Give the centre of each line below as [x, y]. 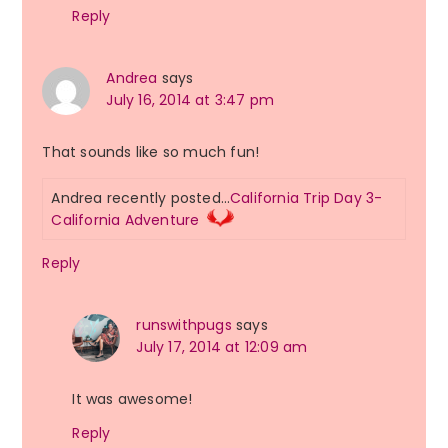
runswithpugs [184, 325]
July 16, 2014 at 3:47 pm [190, 100]
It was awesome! [132, 399]
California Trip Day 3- [306, 198]
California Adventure [125, 220]
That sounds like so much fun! [151, 152]
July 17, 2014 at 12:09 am [222, 347]
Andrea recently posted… [140, 198]
